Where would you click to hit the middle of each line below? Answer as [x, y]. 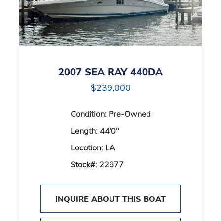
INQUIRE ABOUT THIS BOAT [110, 199]
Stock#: [85, 164]
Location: [88, 147]
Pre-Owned [129, 114]
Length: [85, 131]
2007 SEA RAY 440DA [110, 72]
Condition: [90, 114]
